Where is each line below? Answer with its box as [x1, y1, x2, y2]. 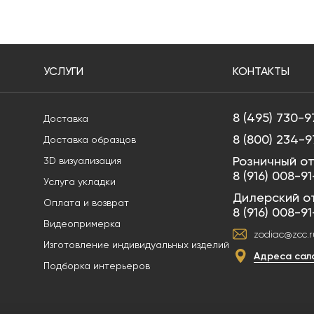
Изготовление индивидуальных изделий [43, 239, 229, 250]
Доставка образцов [43, 134, 136, 145]
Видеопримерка [43, 218, 121, 229]
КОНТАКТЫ [233, 64, 289, 78]
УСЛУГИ [43, 64, 83, 78]
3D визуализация [43, 155, 121, 166]
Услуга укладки [43, 176, 116, 187]
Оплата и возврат [43, 197, 129, 208]
